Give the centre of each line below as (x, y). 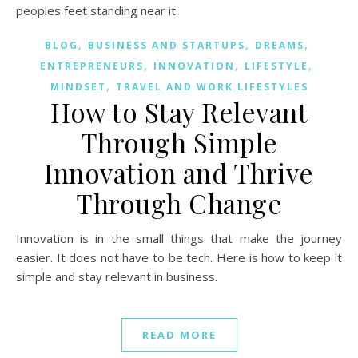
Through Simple (179, 143)
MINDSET (78, 87)
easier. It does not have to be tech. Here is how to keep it (179, 258)
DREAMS (279, 46)
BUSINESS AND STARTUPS (166, 46)
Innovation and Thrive (179, 173)
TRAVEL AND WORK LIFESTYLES (212, 87)
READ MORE (179, 335)
